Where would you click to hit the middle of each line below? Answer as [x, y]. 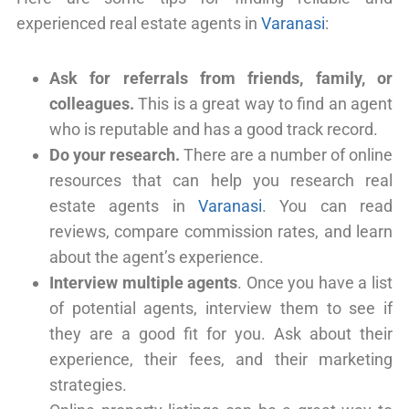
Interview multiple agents [144, 282]
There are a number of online [286, 154]
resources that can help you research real [221, 180]
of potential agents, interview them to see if [221, 308]
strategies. [88, 384]
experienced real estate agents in [139, 23]
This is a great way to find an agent [263, 103]
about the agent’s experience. [157, 257]
